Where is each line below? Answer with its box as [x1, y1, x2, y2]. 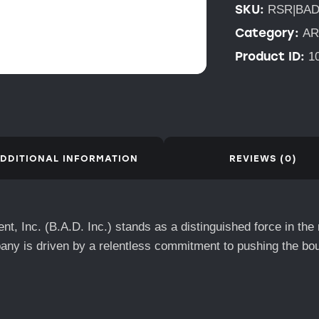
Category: [235, 25, 303, 40]
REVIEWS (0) [229, 152, 297, 164]
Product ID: [235, 48, 308, 63]
